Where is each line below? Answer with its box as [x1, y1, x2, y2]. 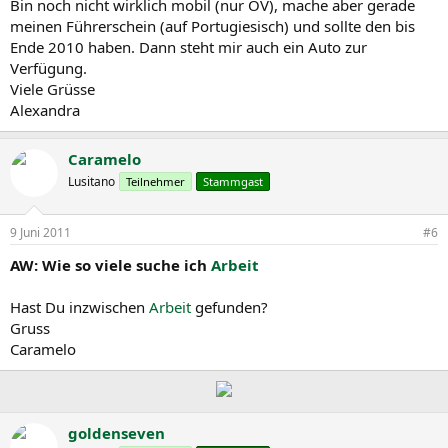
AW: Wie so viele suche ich [10, 255, 211, 276]
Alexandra [10, 99, 80, 120]
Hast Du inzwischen [10, 297, 149, 318]
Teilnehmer [126, 173, 185, 189]
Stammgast [203, 173, 263, 189]
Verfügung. [10, 57, 87, 78]
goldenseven [68, 423, 165, 444]
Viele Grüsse [10, 78, 95, 99]
